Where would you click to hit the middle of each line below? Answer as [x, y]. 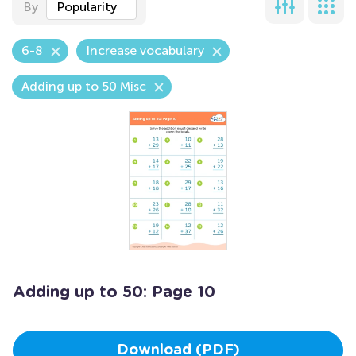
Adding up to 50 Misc [84, 86]
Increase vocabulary [145, 50]
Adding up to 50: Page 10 [114, 292]
